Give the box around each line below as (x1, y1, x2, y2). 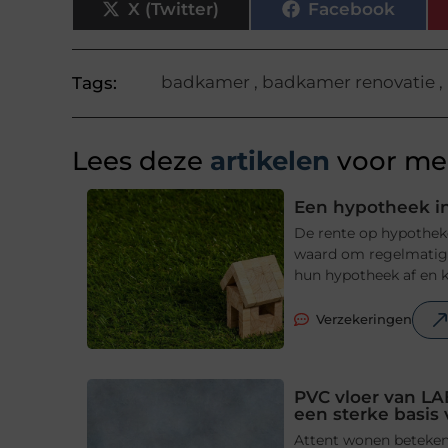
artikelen (203, 145, 330, 178)
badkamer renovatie (261, 72, 435, 93)
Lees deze (72, 145, 203, 178)
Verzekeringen (316, 311, 413, 328)
